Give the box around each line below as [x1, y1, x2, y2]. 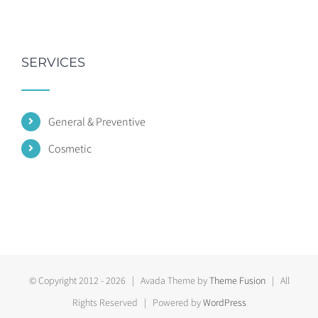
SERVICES [21, 55, 85, 71]
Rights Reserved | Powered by [72, 295, 203, 309]
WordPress [202, 295, 246, 309]
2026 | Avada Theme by [105, 273, 209, 287]
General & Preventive [48, 114, 146, 129]
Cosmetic [48, 141, 92, 156]
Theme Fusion [209, 273, 265, 287]
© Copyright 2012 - [28, 273, 106, 287]
